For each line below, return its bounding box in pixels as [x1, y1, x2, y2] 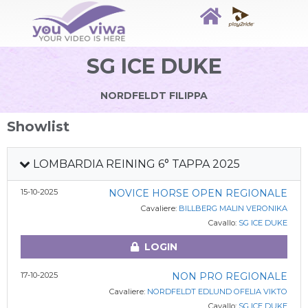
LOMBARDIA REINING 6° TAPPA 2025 [30, 157, 240, 170]
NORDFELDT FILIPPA [100, 89, 208, 102]
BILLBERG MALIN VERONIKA [178, 203, 287, 213]
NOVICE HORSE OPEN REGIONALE [108, 187, 287, 199]
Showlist [7, 118, 69, 135]
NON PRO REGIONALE [171, 270, 287, 283]
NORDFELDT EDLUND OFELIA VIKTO [146, 287, 287, 296]
